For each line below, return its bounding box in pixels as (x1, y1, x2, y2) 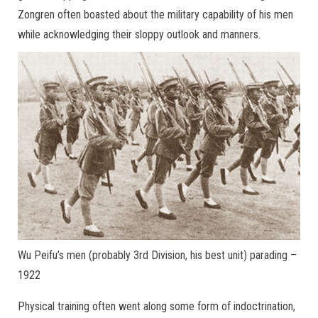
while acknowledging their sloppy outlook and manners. (18, 28, 261, 41)
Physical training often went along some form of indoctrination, (18, 300, 295, 313)
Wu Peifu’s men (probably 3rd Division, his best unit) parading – (18, 248, 297, 262)
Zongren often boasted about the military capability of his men (18, 8, 293, 21)
